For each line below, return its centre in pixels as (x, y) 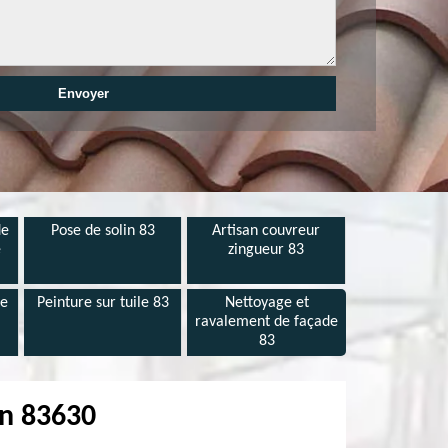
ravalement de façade (267, 322)
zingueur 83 (266, 250)
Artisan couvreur (266, 231)
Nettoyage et (266, 303)
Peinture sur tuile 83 (102, 303)
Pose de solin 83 (102, 231)
